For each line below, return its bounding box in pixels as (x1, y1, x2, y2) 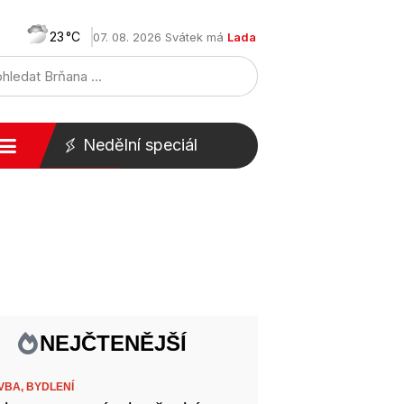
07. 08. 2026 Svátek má (93, 30, 227, 44)
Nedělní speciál (82, 135, 197, 154)
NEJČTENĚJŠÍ (39, 331, 187, 355)
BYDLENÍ (26, 381, 75, 393)
